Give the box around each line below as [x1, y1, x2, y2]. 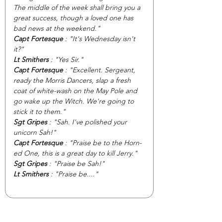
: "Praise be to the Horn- [65, 138, 142, 147]
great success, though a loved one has [13, 13, 135, 22]
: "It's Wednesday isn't [63, 34, 137, 43]
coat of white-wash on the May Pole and [13, 86, 139, 95]
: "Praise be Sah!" [49, 159, 105, 168]
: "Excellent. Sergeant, [63, 65, 137, 74]
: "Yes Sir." [49, 55, 83, 64]
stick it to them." [13, 107, 65, 116]
